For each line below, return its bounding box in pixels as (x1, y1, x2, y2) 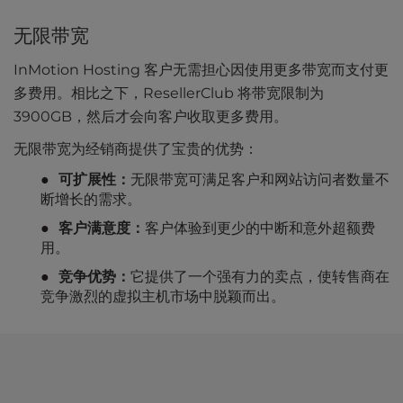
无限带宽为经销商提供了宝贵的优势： (13, 140, 258, 158)
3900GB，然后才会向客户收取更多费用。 (13, 108, 288, 126)
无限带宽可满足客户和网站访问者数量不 (130, 171, 390, 189)
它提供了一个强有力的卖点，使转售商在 (130, 268, 390, 286)
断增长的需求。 (40, 191, 141, 209)
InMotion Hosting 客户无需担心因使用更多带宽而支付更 (13, 61, 389, 79)
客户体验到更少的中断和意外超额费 (145, 219, 375, 237)
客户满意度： (58, 219, 145, 237)
